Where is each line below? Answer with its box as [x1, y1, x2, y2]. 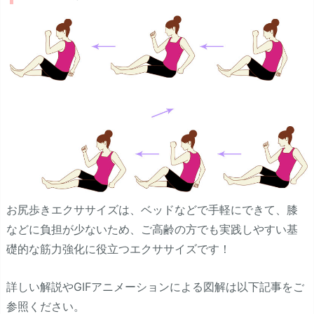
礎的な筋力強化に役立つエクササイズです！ [6, 242, 231, 257]
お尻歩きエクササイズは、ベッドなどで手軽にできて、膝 [6, 203, 298, 217]
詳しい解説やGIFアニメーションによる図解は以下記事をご [6, 279, 304, 294]
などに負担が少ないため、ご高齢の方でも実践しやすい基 [6, 222, 298, 237]
